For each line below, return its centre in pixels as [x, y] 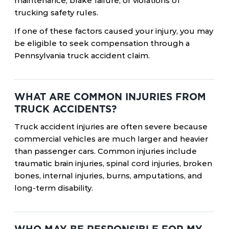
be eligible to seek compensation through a [102, 43]
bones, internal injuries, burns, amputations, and [108, 176]
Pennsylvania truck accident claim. [82, 55]
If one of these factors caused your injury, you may [114, 31]
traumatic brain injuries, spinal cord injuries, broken [113, 163]
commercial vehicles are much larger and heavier [111, 139]
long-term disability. [54, 188]
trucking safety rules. [56, 13]
